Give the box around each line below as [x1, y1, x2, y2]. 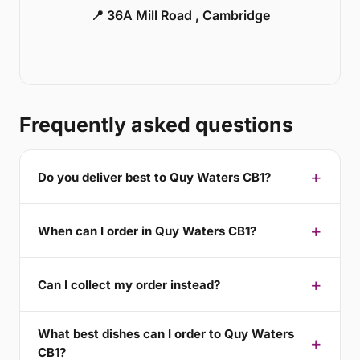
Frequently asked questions [19, 112, 293, 137]
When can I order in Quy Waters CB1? [38, 223, 256, 239]
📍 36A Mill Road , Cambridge [90, 7, 270, 24]
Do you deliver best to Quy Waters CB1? [38, 169, 271, 185]
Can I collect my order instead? [38, 276, 220, 292]
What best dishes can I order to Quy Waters [38, 326, 294, 342]
